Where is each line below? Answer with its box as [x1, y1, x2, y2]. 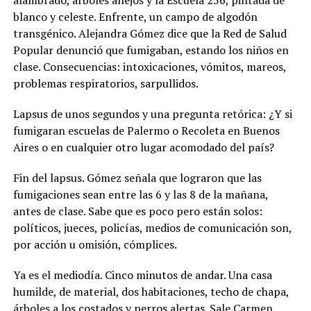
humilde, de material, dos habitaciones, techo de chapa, [12, 284, 289, 299]
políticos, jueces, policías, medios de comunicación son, [12, 220, 292, 235]
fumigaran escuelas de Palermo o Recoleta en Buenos [12, 123, 280, 138]
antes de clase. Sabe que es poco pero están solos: [12, 203, 262, 219]
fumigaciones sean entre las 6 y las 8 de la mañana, [12, 187, 268, 202]
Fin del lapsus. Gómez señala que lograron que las [12, 170, 262, 185]
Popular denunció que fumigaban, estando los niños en [12, 42, 289, 58]
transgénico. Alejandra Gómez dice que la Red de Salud [12, 26, 287, 41]
